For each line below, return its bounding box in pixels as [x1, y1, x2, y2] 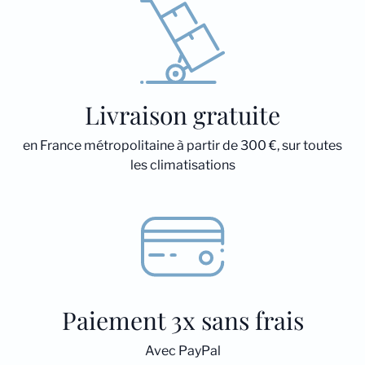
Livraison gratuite [85, 99, 280, 131]
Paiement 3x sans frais [61, 304, 304, 336]
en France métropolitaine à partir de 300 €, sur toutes [23, 138, 342, 153]
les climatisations [130, 157, 235, 173]
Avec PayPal [144, 343, 221, 358]
